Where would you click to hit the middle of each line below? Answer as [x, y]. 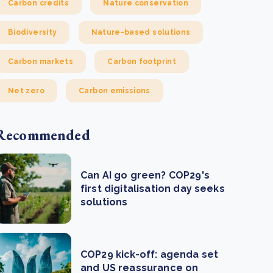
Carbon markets [41, 62]
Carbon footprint [142, 62]
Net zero [26, 91]
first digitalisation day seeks [153, 188]
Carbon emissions [115, 91]
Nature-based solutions [141, 32]
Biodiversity [33, 32]
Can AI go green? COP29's [145, 175]
